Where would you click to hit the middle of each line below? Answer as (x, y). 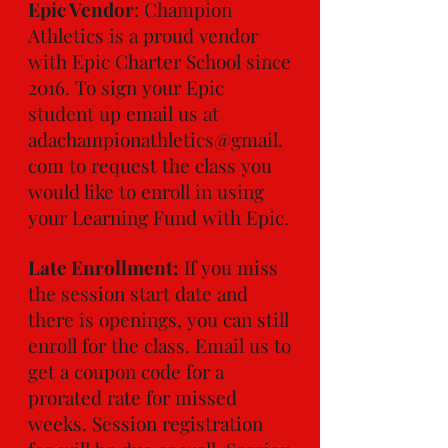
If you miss (228, 267)
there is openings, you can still (158, 319)
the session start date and (138, 293)
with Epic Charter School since (159, 61)
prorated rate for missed (132, 397)
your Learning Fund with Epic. (158, 217)
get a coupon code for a (126, 371)
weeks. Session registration (145, 423)
